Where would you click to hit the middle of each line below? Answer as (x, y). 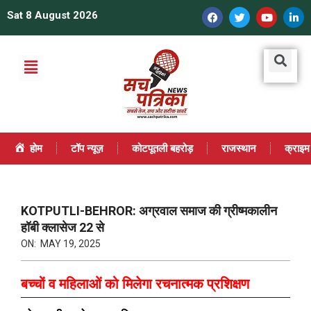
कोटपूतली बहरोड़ (162, 148)
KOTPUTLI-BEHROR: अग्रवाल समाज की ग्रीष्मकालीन (149, 210)
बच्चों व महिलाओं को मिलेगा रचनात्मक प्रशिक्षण (135, 284)
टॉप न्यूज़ (87, 148)
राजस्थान (238, 148)
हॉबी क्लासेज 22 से (62, 227)
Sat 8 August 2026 (52, 15)
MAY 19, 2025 (70, 243)
